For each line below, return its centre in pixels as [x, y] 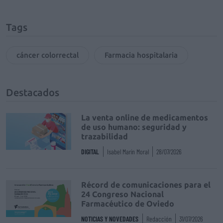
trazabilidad [105, 136]
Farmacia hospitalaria [141, 55]
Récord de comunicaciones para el [146, 185]
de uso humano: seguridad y [134, 127]
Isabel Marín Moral [128, 152]
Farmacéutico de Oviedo [128, 204]
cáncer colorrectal [48, 55]
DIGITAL [90, 152]
